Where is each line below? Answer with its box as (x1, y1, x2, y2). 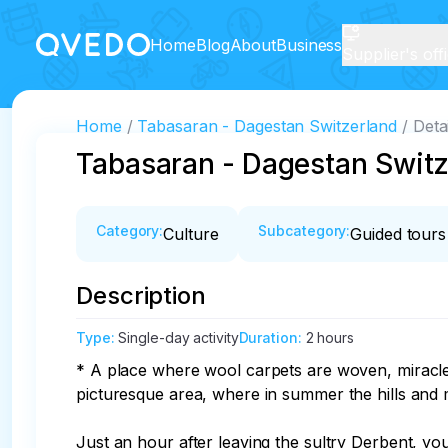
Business (276, 35, 343, 55)
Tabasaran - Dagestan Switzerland (137, 116, 398, 136)
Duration (238, 329, 298, 346)
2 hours (305, 329, 354, 346)
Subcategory (258, 222, 347, 239)
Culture (163, 224, 219, 244)
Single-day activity (118, 329, 239, 346)
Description (76, 281, 206, 310)
